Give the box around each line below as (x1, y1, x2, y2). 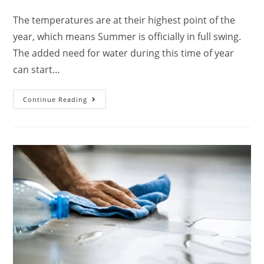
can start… (13, 62, 61, 76)
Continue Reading (23, 94, 88, 104)
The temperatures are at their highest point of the (13, 13, 236, 27)
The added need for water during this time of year (13, 46, 235, 60)
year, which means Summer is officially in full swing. (13, 29, 242, 43)
